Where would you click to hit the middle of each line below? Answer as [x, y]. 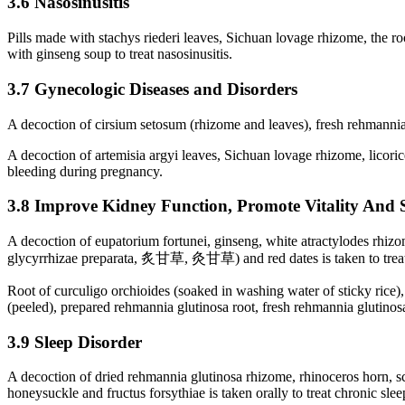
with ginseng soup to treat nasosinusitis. [120, 54]
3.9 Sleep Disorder [75, 342]
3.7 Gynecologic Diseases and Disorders [152, 89]
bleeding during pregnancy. [85, 171]
